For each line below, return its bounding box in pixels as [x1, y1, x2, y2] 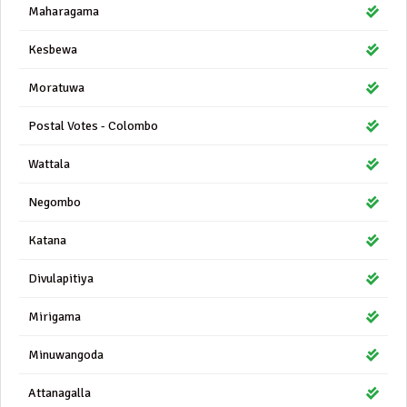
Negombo [28, 194, 81, 210]
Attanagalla [28, 385, 91, 401]
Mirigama [28, 309, 81, 324]
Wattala [28, 156, 70, 172]
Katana [28, 233, 66, 248]
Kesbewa [28, 42, 77, 57]
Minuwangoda [28, 347, 104, 362]
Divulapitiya [28, 271, 94, 286]
